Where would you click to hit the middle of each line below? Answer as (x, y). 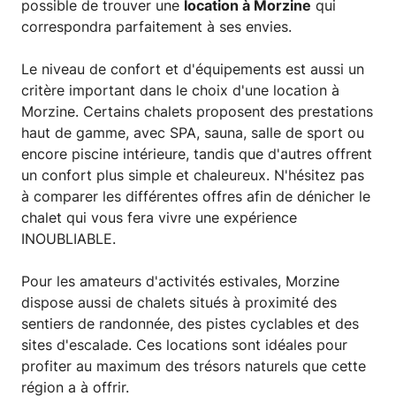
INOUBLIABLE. (69, 239)
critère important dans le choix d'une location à (180, 91)
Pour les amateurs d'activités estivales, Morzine (180, 282)
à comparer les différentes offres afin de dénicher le (196, 197)
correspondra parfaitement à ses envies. (156, 27)
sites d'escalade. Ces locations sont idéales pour (184, 345)
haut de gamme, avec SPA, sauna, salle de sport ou (193, 133)
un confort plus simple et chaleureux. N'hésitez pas (193, 175)
